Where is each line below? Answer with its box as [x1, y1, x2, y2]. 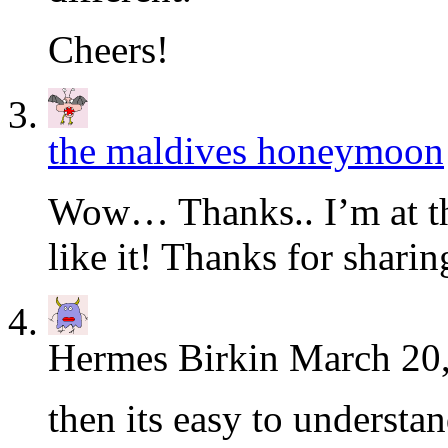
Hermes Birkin [48, 335, 279, 379]
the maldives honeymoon [48, 128, 444, 172]
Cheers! [48, 27, 169, 71]
